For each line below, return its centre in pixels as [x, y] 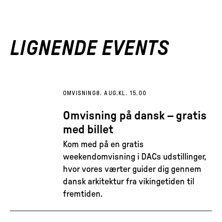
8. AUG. [107, 93]
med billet [88, 130]
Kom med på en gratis [103, 145]
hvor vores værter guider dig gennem [132, 169]
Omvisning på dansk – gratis [135, 116]
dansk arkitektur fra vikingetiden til [129, 182]
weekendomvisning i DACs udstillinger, [135, 157]
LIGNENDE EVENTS [89, 49]
